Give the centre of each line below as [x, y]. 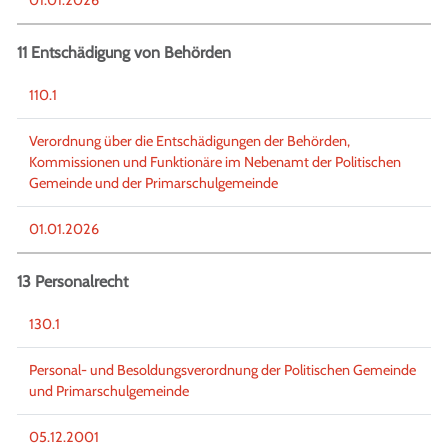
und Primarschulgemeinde [109, 390]
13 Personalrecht [72, 281]
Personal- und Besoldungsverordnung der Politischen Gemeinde [222, 369]
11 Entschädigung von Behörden [124, 52]
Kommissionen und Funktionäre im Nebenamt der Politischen [215, 161]
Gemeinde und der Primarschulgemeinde [153, 182]
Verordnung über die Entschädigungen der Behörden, [189, 140]
